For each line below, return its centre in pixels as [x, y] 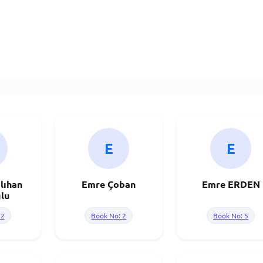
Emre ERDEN [231, 184]
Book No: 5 [231, 215]
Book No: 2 [109, 215]
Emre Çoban [109, 184]
